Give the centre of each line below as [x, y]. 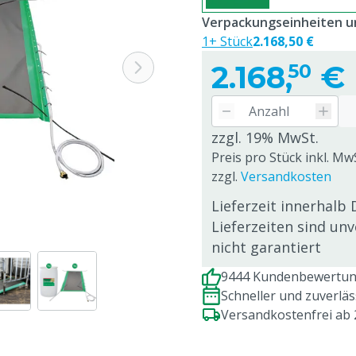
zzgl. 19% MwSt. [265, 137]
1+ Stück [227, 41]
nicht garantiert [266, 247]
